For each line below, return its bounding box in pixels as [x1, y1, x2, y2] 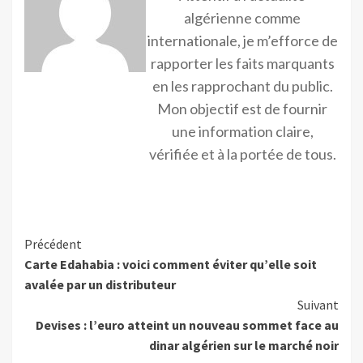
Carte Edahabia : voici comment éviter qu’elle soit [24, 256, 317, 273]
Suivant [297, 297, 339, 314]
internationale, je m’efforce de [147, 32, 338, 50]
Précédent [24, 236, 82, 253]
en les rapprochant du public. [152, 77, 333, 96]
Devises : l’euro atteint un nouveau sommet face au [36, 317, 339, 334]
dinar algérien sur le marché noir [149, 337, 339, 354]
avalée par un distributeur [24, 276, 176, 293]
